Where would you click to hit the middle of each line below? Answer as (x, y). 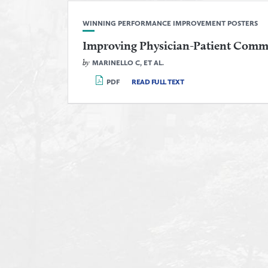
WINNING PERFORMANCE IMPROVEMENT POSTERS (170, 23)
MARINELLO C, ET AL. (128, 63)
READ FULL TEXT (158, 82)
